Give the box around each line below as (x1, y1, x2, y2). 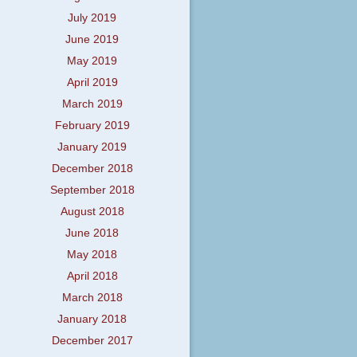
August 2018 (60, 206, 124, 218)
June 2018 (65, 227, 120, 240)
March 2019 (61, 98, 123, 111)
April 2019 (66, 76, 118, 89)
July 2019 (68, 12, 117, 25)
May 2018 (67, 249, 118, 261)
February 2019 (54, 120, 130, 132)
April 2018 (66, 270, 118, 283)
